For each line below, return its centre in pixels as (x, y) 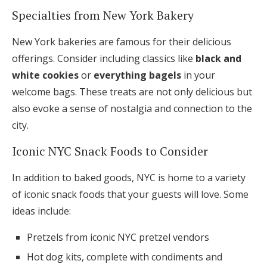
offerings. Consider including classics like (104, 59)
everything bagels (137, 75)
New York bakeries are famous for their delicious (122, 42)
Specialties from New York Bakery (103, 15)
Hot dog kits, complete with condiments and (125, 257)
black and (218, 59)
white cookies (45, 75)
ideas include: (41, 211)
